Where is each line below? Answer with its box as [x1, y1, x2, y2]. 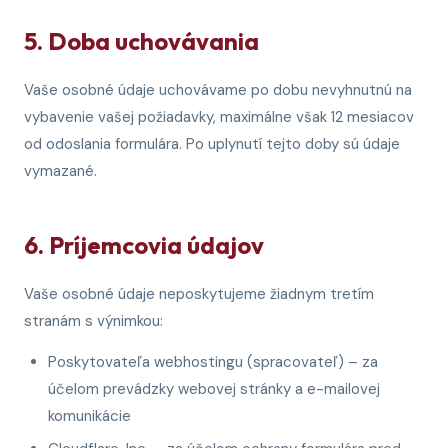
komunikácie [48, 406, 131, 426]
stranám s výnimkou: [24, 311, 163, 331]
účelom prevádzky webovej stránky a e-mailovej [48, 379, 380, 399]
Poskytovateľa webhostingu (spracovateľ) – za [48, 352, 378, 372]
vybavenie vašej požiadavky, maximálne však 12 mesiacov [24, 107, 414, 127]
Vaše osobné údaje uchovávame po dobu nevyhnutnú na [24, 80, 412, 100]
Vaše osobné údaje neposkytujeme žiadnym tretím [24, 284, 374, 304]
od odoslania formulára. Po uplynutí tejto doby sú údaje [24, 134, 400, 154]
